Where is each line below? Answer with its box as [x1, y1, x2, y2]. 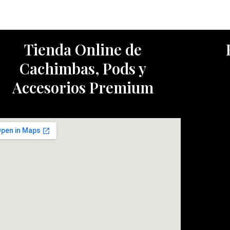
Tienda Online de [24, 40, 142, 60]
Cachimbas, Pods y [20, 59, 147, 79]
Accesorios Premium [12, 78, 154, 98]
